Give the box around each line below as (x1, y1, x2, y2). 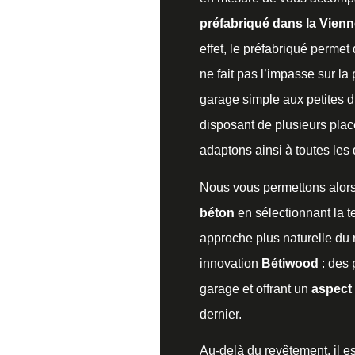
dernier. (200, 307, 245, 321)
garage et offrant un (200, 281, 311, 296)
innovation (200, 256, 261, 270)
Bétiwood (261, 256, 319, 270)
